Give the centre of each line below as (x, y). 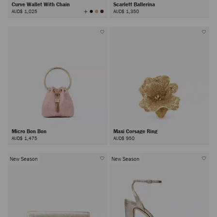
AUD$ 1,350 (126, 11)
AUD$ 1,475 (24, 138)
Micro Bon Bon (30, 131)
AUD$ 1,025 (24, 11)
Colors (94, 18)
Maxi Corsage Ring (136, 131)
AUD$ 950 (124, 138)
